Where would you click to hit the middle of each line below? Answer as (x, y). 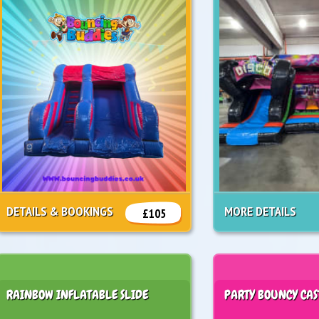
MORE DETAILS (261, 211)
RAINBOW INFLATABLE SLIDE (78, 295)
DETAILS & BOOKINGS (60, 211)
